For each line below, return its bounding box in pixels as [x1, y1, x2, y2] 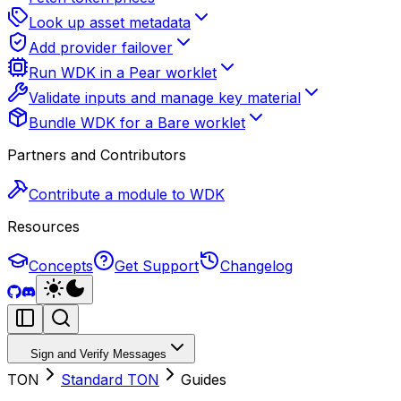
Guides [181, 371, 226, 388]
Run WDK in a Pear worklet [29, 64, 217, 81]
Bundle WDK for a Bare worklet [29, 114, 245, 132]
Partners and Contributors [7, 146, 186, 164]
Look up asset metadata [29, 13, 191, 31]
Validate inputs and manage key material [29, 89, 301, 107]
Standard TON [61, 371, 159, 388]
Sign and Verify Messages [30, 347, 166, 361]
